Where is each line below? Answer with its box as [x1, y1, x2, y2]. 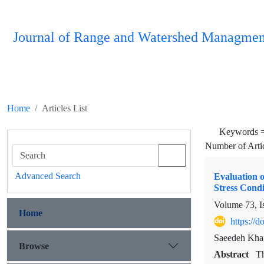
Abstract [214, 249, 251, 260]
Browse [19, 240, 49, 252]
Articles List [42, 103, 87, 114]
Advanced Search [15, 170, 81, 181]
